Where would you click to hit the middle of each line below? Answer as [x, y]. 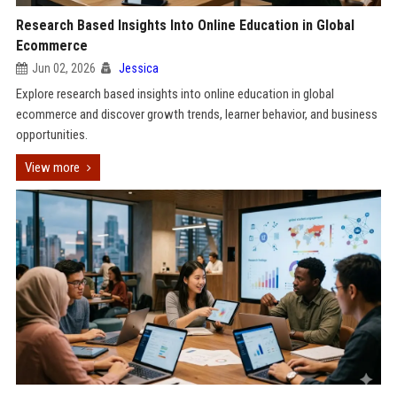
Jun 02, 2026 [63, 68]
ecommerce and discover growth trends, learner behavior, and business [196, 114]
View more [52, 167]
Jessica [138, 68]
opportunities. [51, 135]
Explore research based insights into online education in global [175, 94]
